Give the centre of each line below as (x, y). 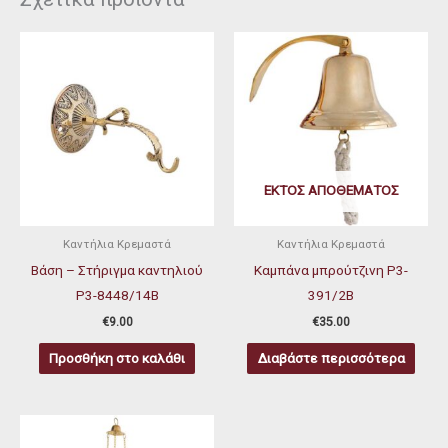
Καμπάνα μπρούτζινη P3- (331, 269)
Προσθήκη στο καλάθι (117, 358)
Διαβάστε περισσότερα (331, 358)
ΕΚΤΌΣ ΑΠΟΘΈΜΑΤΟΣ (331, 189)
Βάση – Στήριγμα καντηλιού (117, 269)
